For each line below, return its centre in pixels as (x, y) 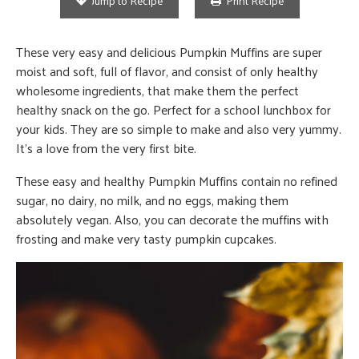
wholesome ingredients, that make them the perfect (157, 90)
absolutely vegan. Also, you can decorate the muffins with (172, 219)
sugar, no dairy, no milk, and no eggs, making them (152, 200)
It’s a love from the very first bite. (106, 147)
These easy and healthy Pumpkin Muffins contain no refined (177, 180)
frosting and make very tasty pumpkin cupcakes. (146, 238)
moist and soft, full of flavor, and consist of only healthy (167, 71)
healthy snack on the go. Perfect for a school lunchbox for (173, 109)
